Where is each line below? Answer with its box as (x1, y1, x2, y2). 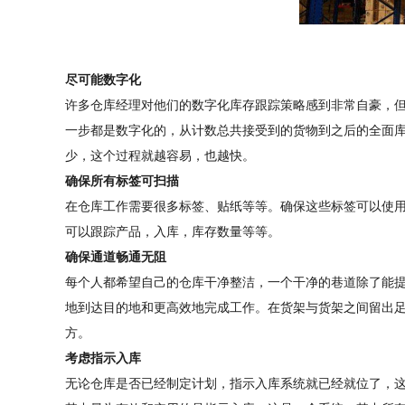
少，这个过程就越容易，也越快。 (65, 149, 255, 163)
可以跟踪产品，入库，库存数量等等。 (65, 225, 280, 239)
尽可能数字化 (65, 73, 141, 87)
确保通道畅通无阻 (65, 250, 166, 264)
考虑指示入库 (65, 352, 141, 365)
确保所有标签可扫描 (65, 174, 179, 188)
